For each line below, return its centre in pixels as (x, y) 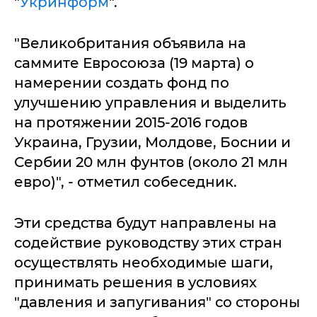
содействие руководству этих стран (148, 243)
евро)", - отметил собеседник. (126, 182)
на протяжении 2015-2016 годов (131, 122)
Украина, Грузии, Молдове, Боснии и (152, 142)
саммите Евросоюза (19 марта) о (134, 63)
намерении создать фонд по (122, 83)
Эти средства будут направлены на (145, 223)
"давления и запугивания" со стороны (157, 302)
